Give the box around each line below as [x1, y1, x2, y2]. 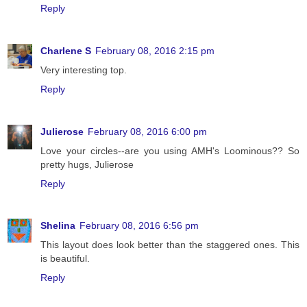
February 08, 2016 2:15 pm [95, 45, 214, 56]
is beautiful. [40, 253, 90, 265]
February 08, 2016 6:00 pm [88, 125, 207, 137]
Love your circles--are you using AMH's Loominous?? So [40, 145, 299, 156]
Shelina [40, 220, 75, 232]
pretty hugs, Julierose [40, 158, 134, 170]
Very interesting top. [40, 64, 127, 75]
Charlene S [40, 45, 91, 56]
